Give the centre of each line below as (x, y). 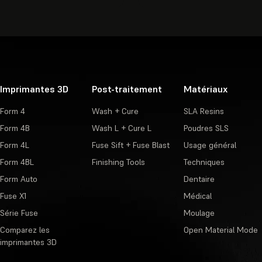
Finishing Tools (118, 162)
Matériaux (205, 89)
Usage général (210, 145)
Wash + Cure (115, 111)
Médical (197, 196)
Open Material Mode (220, 230)
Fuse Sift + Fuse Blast (130, 145)
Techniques (204, 162)
